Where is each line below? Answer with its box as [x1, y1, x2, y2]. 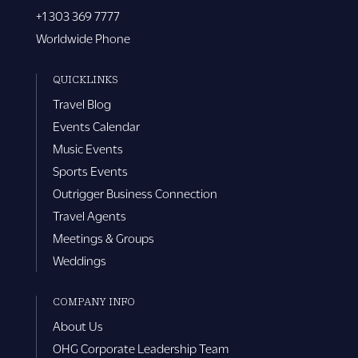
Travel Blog [52, 97, 111, 110]
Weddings [52, 253, 106, 267]
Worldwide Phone [35, 31, 130, 45]
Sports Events [52, 164, 128, 177]
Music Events [52, 141, 123, 155]
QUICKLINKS [52, 74, 118, 85]
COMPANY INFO [52, 296, 135, 307]
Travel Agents [52, 209, 126, 222]
